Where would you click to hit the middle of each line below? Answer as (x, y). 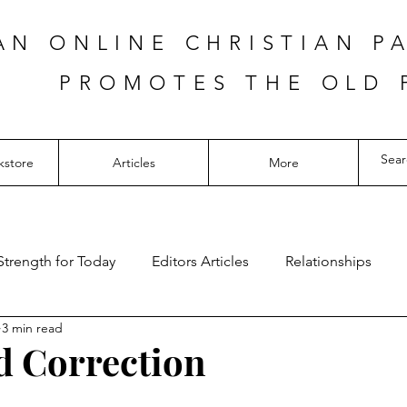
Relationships (328, 261)
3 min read (32, 328)
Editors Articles (200, 261)
